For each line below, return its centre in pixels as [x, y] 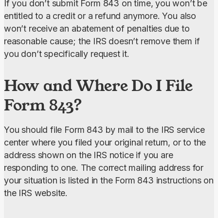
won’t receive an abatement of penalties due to [97, 29]
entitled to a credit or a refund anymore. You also [100, 16]
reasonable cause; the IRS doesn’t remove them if [102, 41]
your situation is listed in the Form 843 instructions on [109, 181]
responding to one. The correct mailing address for [104, 168]
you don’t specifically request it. [67, 54]
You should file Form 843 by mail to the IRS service [104, 130]
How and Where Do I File [98, 86]
